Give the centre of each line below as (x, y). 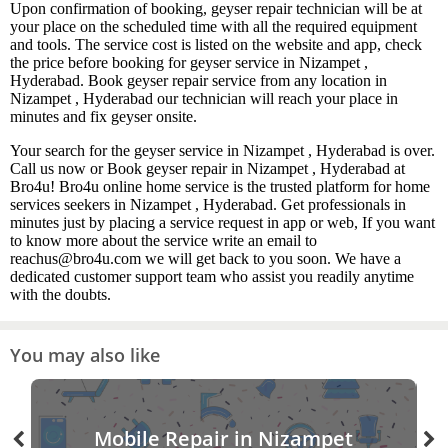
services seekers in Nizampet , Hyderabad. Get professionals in (208, 205)
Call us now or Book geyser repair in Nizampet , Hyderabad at (207, 169)
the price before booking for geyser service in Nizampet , (189, 63)
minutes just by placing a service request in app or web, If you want (222, 223)
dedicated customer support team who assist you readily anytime (212, 277)
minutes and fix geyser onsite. (107, 117)
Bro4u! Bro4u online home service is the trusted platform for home (220, 187)
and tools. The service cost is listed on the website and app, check (216, 45)
